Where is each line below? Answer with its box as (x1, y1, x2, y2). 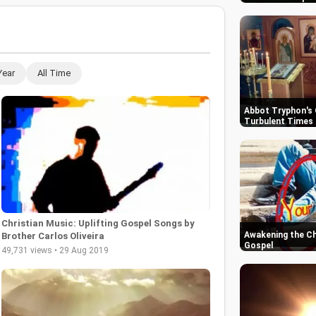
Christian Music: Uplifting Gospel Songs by (1, 218, 195, 229)
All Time (37, 67, 71, 78)
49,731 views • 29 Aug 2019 (1, 245, 109, 256)
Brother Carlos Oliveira (1, 231, 104, 242)
